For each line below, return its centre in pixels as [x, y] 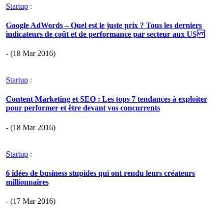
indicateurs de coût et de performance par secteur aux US [105, 34]
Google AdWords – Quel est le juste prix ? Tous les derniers [104, 25]
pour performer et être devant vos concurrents [83, 108]
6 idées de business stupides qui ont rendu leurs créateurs [100, 173]
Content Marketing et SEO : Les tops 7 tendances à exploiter [107, 99]
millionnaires [27, 182]
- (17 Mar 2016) [31, 201]
